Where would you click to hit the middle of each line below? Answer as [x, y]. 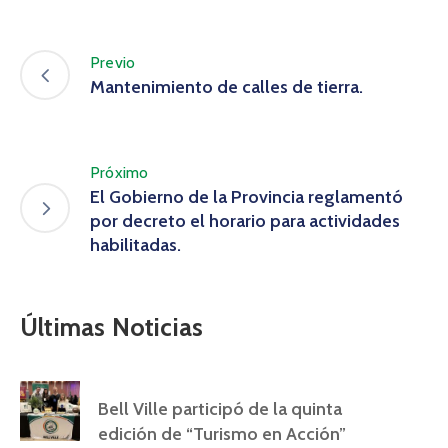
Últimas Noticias [112, 326]
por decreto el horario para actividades [245, 220]
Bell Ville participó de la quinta [220, 408]
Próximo [119, 172]
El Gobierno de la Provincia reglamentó [246, 196]
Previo [113, 63]
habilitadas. [135, 244]
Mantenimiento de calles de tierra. [226, 87]
